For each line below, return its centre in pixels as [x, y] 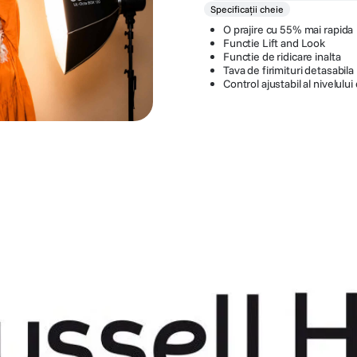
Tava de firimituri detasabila [288, 71]
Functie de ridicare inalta [282, 57]
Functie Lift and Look [275, 43]
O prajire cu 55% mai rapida [288, 30]
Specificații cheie [247, 10]
